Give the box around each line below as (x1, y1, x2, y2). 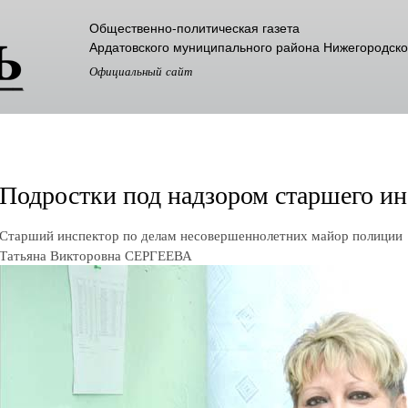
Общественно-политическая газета (89, 18, 300, 36)
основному (146, 22, 206, 39)
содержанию (146, 42, 216, 59)
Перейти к (146, 2, 201, 19)
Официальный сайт (89, 63, 193, 79)
